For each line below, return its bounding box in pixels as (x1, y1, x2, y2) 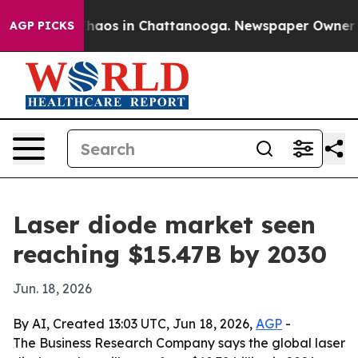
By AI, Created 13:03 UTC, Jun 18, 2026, (13, 316, 256, 332)
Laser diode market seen (13, 209, 316, 240)
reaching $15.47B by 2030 (13, 239, 327, 269)
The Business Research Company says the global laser (13, 335, 345, 351)
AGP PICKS (10, 18, 74, 33)
